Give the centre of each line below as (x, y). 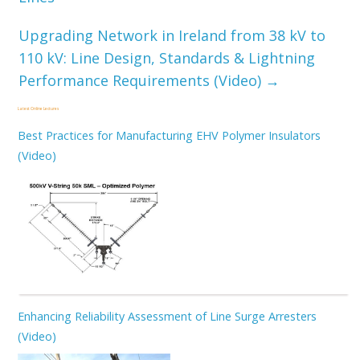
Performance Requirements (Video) (142, 81)
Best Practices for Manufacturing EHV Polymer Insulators (169, 135)
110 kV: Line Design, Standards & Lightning (167, 58)
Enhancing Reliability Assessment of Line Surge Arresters (167, 317)
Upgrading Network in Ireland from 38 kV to (172, 36)
